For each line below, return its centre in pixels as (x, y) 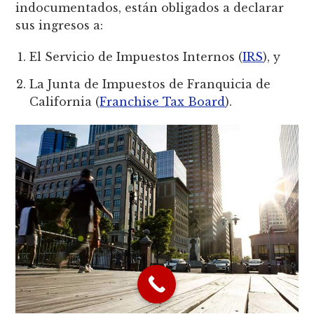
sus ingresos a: (60, 25)
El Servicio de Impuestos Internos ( (136, 56)
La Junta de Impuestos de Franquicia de (150, 84)
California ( (65, 101)
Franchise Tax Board (163, 101)
